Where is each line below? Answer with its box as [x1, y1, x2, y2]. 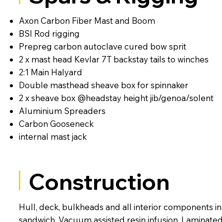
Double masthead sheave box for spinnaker [18, 80, 188, 91]
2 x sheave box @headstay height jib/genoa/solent [18, 93, 214, 104]
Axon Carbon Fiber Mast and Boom [18, 15, 155, 26]
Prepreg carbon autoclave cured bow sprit [18, 41, 186, 52]
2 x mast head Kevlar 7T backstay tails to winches [18, 54, 209, 65]
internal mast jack [18, 131, 87, 142]
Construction [28, 167, 169, 195]
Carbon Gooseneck [18, 118, 94, 129]
